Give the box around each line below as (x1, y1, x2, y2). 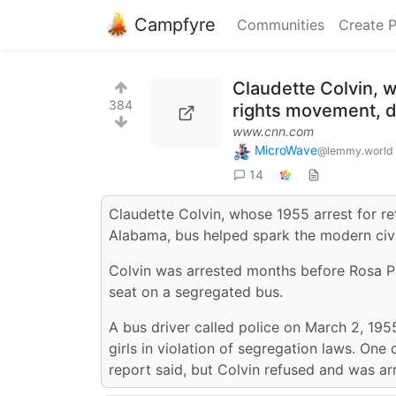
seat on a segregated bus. (109, 282, 283, 301)
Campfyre (134, 13, 216, 35)
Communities (237, 16, 324, 34)
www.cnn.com (232, 124, 314, 139)
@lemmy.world (317, 144, 393, 157)
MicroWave (255, 142, 317, 157)
